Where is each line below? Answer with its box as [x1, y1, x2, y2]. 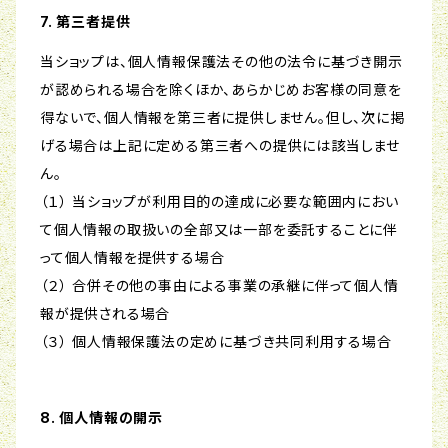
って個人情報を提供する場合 [40, 249, 225, 267]
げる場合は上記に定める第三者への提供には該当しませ [40, 137, 400, 155]
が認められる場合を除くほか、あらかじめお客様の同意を [40, 81, 402, 99]
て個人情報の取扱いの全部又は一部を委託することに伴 [40, 221, 398, 239]
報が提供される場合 [40, 305, 171, 323]
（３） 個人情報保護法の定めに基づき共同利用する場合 [40, 333, 392, 351]
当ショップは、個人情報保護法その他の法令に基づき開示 [40, 53, 403, 71]
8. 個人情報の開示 [40, 409, 164, 427]
